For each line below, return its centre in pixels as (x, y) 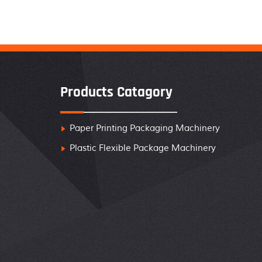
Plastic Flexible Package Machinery (142, 148)
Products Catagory (116, 92)
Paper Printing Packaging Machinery (144, 128)
